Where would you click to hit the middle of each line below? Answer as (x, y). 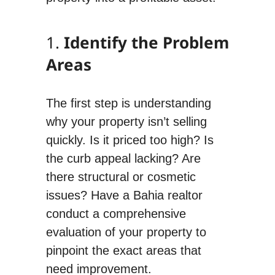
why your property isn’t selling (126, 121)
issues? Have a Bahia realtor (124, 195)
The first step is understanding (128, 103)
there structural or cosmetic (121, 176)
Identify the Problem (146, 42)
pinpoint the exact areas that (123, 250)
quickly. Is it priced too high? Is (130, 140)
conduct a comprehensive (116, 213)
